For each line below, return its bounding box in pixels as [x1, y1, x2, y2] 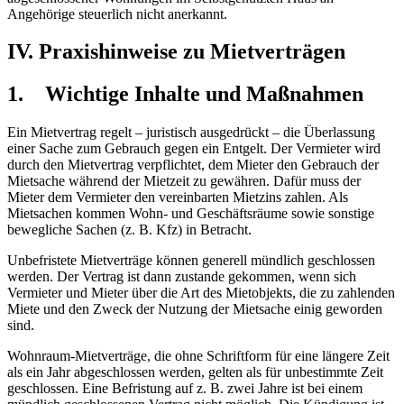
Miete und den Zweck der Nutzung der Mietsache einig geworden [7, 301, 382, 317]
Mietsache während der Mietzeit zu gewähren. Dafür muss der [7, 173, 361, 189]
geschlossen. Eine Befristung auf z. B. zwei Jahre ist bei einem [7, 381, 363, 397]
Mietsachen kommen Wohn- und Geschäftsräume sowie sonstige [7, 206, 374, 222]
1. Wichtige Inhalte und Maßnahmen [7, 82, 363, 106]
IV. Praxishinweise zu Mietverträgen [7, 40, 345, 64]
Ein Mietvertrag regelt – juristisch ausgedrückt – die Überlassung [7, 124, 375, 141]
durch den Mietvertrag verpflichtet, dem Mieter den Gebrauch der [7, 157, 379, 173]
